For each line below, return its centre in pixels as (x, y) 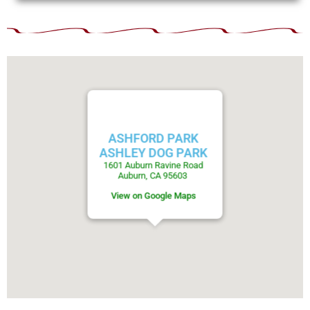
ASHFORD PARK (153, 138)
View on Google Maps (153, 196)
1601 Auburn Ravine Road (153, 165)
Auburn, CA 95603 (153, 176)
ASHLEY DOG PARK (153, 153)
